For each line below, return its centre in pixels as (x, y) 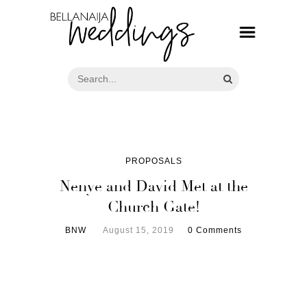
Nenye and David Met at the (153, 186)
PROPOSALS (153, 161)
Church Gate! (153, 207)
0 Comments (215, 230)
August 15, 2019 (138, 230)
